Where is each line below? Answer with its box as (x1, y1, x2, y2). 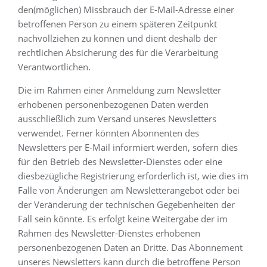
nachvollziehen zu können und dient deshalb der (18, 32, 217, 44)
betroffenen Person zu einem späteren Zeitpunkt (18, 18, 217, 30)
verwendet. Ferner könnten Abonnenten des (18, 127, 199, 139)
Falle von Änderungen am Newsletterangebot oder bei (18, 184, 240, 196)
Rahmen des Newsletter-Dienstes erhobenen (18, 227, 200, 239)
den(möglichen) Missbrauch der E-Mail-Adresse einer (18, 4, 234, 15)
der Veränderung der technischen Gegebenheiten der (18, 198, 235, 210)
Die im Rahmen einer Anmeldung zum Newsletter (18, 84, 221, 96)
